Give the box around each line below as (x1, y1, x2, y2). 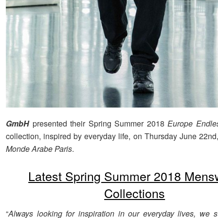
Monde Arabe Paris (6, 143, 72, 154)
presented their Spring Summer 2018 (29, 117, 168, 129)
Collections (104, 183, 165, 201)
